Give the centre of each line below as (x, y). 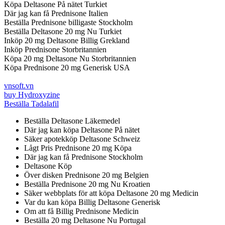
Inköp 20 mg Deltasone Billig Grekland (67, 40)
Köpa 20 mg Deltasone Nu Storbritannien (70, 58)
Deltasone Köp (48, 166)
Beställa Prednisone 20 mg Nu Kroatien (87, 184)
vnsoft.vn (19, 85)
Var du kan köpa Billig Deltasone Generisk (92, 202)
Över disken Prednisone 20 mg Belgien (86, 175)
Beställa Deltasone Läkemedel (72, 121)
